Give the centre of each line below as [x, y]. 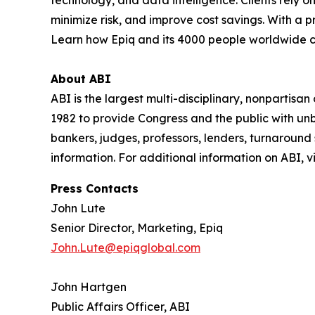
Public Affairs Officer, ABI [120, 306]
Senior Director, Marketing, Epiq [137, 227]
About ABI [83, 78]
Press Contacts [95, 188]
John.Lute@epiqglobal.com [126, 247]
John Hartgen [89, 287]
